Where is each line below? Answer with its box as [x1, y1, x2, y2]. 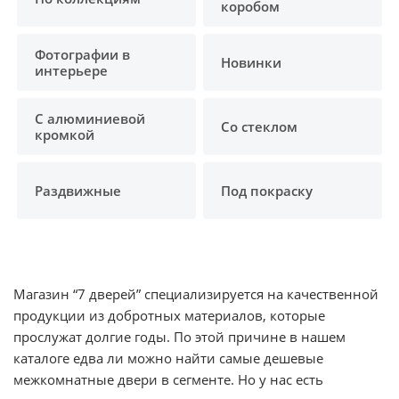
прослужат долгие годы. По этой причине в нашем [13, 327, 346, 346]
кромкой [35, 125, 94, 143]
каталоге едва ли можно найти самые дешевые [13, 348, 323, 367]
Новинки [221, 53, 281, 71]
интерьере [35, 61, 108, 79]
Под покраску [221, 181, 313, 199]
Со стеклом [221, 117, 297, 135]
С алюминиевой [35, 109, 145, 127]
